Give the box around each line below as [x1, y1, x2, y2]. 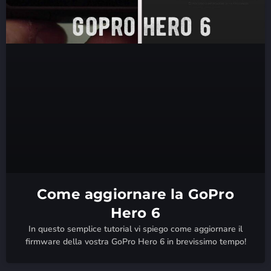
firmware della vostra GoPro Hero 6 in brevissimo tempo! [25, 236, 246, 248]
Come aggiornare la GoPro [37, 186, 234, 203]
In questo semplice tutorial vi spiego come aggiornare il [28, 223, 243, 235]
